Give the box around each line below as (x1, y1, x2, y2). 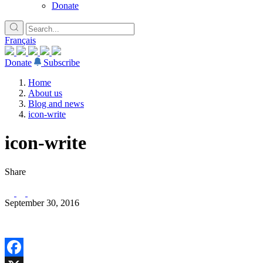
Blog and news (28, 99, 84, 109)
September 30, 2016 (5, 197, 79, 208)
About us (28, 88, 62, 98)
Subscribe (43, 58, 80, 68)
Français (5, 35, 36, 45)
